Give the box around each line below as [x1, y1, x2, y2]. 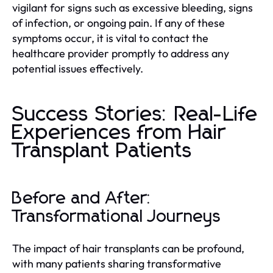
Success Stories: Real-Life [12, 104, 258, 125]
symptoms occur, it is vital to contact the [12, 30, 208, 45]
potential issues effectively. [12, 61, 143, 76]
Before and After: [12, 190, 152, 207]
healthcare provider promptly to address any [12, 46, 229, 60]
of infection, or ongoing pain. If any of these [12, 15, 225, 30]
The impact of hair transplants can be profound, [12, 241, 244, 255]
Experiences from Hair [12, 122, 226, 143]
